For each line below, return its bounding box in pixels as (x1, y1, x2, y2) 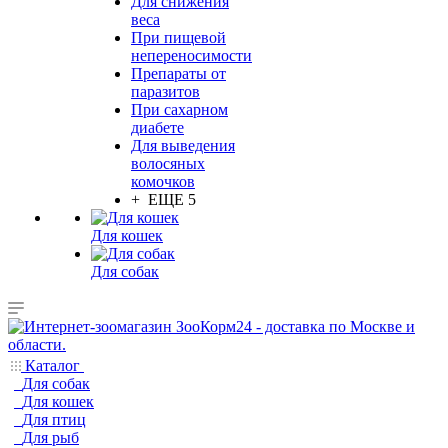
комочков (131, 173, 195, 190)
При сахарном (131, 101, 228, 118)
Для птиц (22, 411, 86, 428)
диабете (131, 119, 184, 136)
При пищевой (131, 29, 226, 46)
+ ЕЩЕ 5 (131, 191, 196, 208)
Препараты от (131, 65, 226, 82)
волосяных (131, 155, 205, 172)
